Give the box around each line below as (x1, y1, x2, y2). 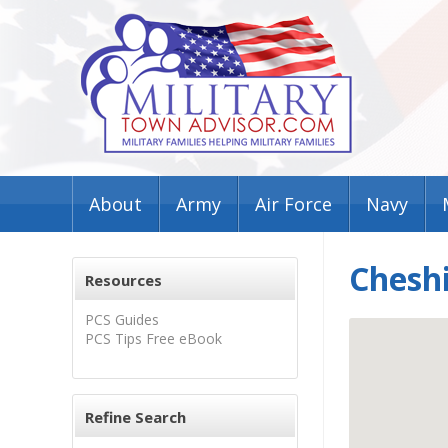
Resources (85, 270, 162, 290)
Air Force (255, 192, 332, 216)
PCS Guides (85, 310, 159, 329)
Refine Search (85, 407, 186, 427)
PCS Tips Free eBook (85, 329, 222, 348)
